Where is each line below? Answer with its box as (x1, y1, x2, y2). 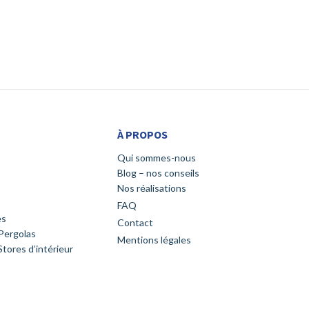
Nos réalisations (117, 182, 186, 195)
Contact (117, 217, 153, 229)
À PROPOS (117, 128, 168, 142)
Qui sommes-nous (117, 152, 196, 164)
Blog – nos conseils (117, 167, 199, 179)
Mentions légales (117, 234, 191, 246)
